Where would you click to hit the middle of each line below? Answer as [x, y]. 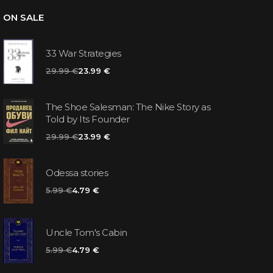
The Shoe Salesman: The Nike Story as [128, 107]
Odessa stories [77, 173]
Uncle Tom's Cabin [87, 233]
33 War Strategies [83, 54]
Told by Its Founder [88, 119]
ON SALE [24, 17]
